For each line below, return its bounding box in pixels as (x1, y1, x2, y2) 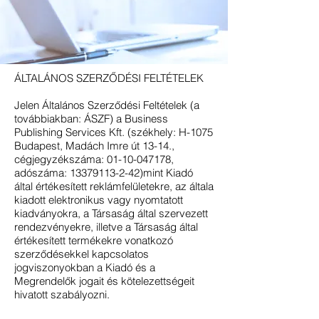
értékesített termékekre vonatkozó (14, 234, 173, 247)
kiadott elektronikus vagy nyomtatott (14, 193, 183, 206)
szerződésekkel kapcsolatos (14, 247, 149, 261)
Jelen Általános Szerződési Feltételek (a (14, 98, 199, 112)
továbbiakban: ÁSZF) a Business (14, 112, 168, 125)
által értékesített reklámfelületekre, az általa (14, 179, 214, 193)
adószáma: (14, 166, 70, 179)
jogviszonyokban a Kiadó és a (14, 261, 155, 274)
